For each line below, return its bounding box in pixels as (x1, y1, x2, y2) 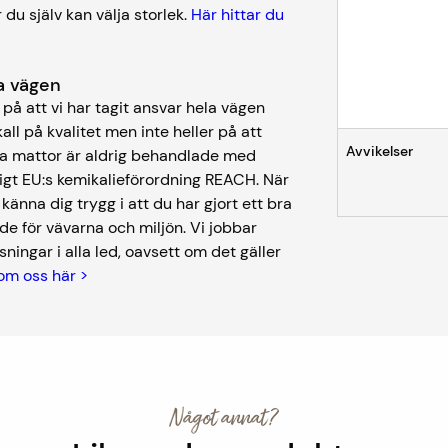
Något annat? (169, 402, 279, 434)
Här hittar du (191, 4, 284, 25)
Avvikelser (346, 142, 414, 160)
